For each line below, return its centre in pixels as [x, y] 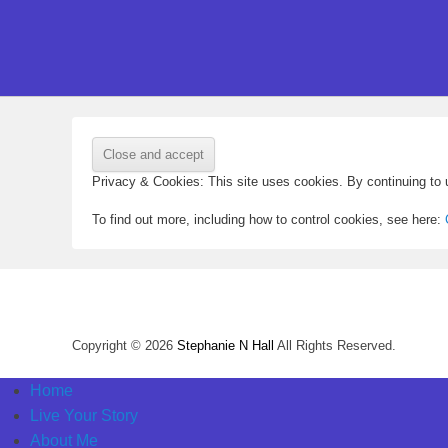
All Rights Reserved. [335, 345]
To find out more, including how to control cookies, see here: [268, 219]
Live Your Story [84, 415]
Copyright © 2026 [124, 345]
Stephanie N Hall [225, 345]
